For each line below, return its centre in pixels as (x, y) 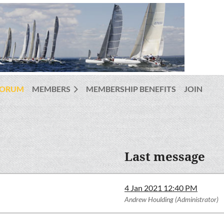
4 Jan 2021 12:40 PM (161, 188)
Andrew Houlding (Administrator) (171, 199)
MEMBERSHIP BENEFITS (131, 89)
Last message (165, 157)
